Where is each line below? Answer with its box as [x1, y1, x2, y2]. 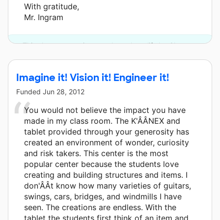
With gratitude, [24, 1, 79, 12]
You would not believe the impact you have [24, 105, 186, 115]
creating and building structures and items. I [24, 170, 188, 180]
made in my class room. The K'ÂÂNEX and [24, 116, 180, 126]
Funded [16, 87, 43, 96]
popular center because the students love [24, 159, 179, 169]
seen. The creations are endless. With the [24, 202, 176, 213]
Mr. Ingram [24, 12, 63, 23]
